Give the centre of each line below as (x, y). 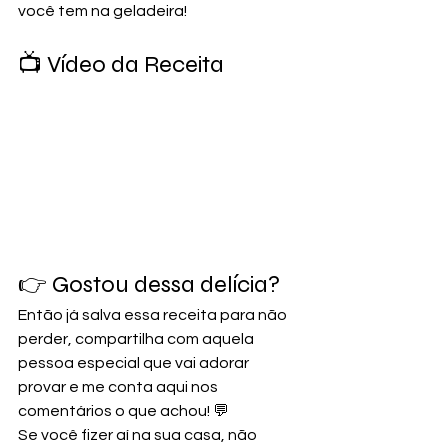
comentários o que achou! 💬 (123, 410)
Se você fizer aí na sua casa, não (139, 434)
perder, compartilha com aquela (137, 338)
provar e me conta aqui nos (119, 386)
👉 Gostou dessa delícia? (151, 284)
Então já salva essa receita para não (154, 314)
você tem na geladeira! (102, 10)
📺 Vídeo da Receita (121, 64)
